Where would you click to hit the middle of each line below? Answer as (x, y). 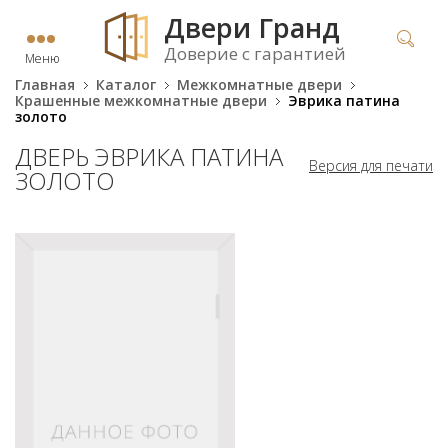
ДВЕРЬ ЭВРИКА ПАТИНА (149, 156)
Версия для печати (371, 165)
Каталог (126, 84)
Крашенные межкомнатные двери (141, 100)
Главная (45, 84)
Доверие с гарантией (255, 53)
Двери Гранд (252, 27)
